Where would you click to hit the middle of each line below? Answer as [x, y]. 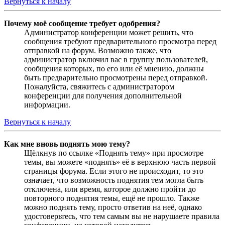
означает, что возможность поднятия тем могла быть [114, 180]
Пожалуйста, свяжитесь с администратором [99, 86]
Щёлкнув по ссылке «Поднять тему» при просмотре [114, 153]
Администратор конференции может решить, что [109, 32]
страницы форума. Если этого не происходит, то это [114, 171]
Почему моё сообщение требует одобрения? [82, 23]
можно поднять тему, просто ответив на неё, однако [113, 207]
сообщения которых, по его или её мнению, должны [114, 68]
